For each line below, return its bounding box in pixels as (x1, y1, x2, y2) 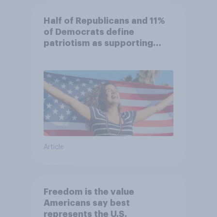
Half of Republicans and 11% (43, 16, 165, 26)
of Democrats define (43, 28, 134, 37)
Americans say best (43, 199, 130, 208)
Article (43, 144, 64, 151)
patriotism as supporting (43, 39, 153, 48)
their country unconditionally (43, 50, 171, 59)
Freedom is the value (43, 187, 134, 197)
